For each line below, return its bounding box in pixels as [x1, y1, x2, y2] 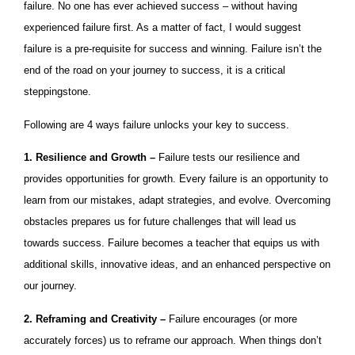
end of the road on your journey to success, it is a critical [24, 64, 285, 77]
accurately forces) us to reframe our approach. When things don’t [24, 334, 322, 347]
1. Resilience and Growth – [24, 151, 158, 164]
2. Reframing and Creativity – [24, 313, 169, 326]
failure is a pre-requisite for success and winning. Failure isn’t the [24, 43, 322, 55]
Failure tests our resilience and [158, 151, 300, 164]
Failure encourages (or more [169, 313, 297, 326]
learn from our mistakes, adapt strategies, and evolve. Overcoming [24, 194, 330, 207]
